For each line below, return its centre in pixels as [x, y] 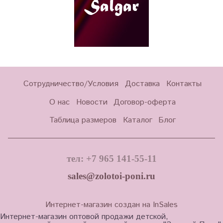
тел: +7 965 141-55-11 [111, 158]
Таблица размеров [83, 120]
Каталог [137, 120]
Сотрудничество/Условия [71, 84]
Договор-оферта [145, 102]
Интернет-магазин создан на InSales [111, 205]
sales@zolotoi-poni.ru [111, 176]
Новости [92, 102]
